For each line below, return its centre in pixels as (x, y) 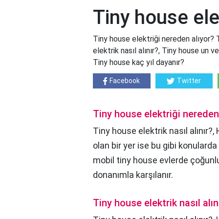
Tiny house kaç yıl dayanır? (139, 63)
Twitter (189, 81)
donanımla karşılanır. (133, 175)
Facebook (125, 81)
